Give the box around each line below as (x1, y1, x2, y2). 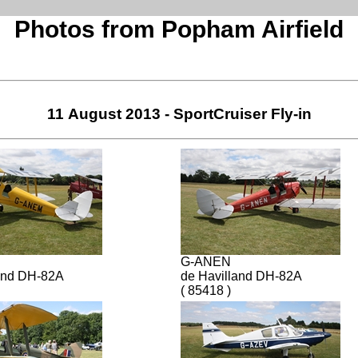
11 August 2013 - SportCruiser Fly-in (46, 105, 312, 122)
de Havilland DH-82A (181, 268, 302, 283)
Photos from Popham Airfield (14, 16, 344, 43)
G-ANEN (181, 254, 231, 268)
